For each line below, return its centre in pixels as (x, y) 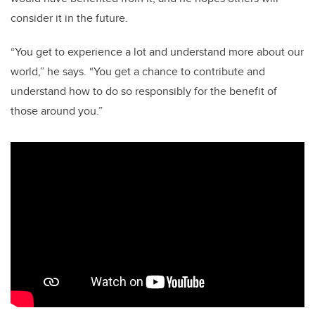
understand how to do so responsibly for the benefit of (144, 91)
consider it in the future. (69, 18)
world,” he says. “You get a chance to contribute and (138, 72)
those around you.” (57, 111)
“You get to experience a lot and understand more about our (157, 52)
